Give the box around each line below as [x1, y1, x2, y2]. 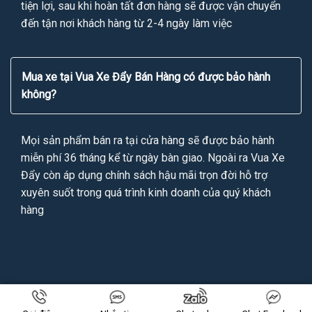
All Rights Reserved [203, 297, 283, 309]
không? [22, 87, 56, 101]
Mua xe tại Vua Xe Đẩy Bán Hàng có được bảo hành [22, 70, 270, 84]
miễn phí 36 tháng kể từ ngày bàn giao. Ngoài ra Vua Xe [21, 150, 285, 164]
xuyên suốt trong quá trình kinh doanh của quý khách [21, 185, 271, 199]
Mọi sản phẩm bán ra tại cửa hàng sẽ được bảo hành [21, 133, 274, 147]
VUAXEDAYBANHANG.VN [101, 297, 203, 309]
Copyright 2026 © [29, 297, 101, 309]
